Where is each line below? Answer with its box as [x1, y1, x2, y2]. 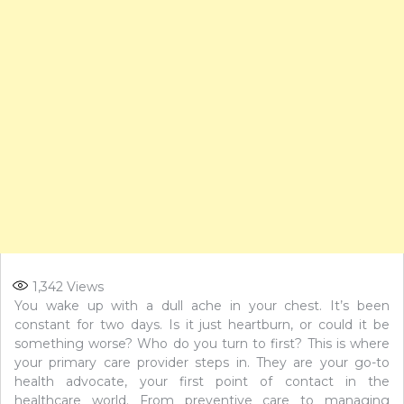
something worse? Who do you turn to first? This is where [14, 335, 390, 352]
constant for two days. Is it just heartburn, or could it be [14, 316, 390, 333]
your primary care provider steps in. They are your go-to [14, 353, 390, 371]
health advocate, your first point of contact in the [14, 372, 390, 390]
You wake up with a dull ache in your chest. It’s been [14, 297, 390, 314]
